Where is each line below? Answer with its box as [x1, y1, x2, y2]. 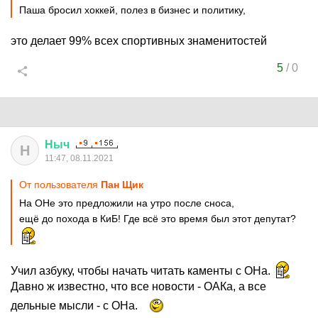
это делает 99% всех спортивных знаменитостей [11, 35, 267, 47]
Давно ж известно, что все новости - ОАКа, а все [11, 280, 266, 292]
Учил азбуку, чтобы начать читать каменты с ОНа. [11, 265, 273, 277]
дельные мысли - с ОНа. [11, 300, 141, 312]
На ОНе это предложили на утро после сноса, [19, 197, 234, 209]
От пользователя [19, 179, 101, 190]
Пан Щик [101, 179, 143, 190]
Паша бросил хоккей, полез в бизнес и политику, [19, 4, 246, 16]
